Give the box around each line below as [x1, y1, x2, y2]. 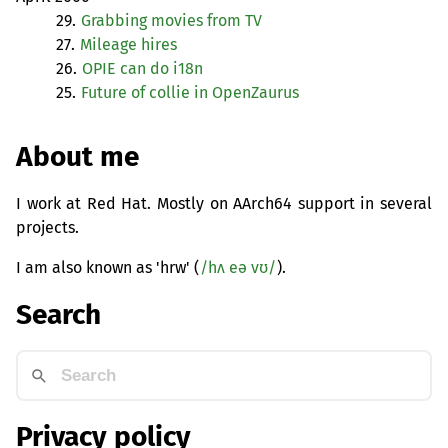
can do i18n [116, 59, 203, 79]
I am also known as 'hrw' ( [16, 257, 199, 277]
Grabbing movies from [81, 11, 245, 31]
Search [16, 298, 101, 332]
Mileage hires [80, 35, 177, 55]
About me [16, 139, 139, 173]
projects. [16, 217, 79, 237]
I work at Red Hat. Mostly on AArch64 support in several [16, 193, 432, 213]
